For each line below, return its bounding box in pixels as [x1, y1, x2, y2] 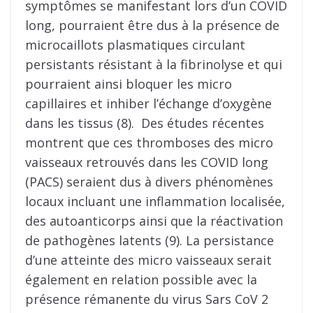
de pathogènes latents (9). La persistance [25, 232, 274, 249]
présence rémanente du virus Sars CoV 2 [25, 291, 268, 308]
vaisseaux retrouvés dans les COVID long [25, 154, 268, 171]
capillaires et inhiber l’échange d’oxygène [25, 95, 272, 112]
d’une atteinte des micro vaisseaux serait [25, 252, 272, 269]
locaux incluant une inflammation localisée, [25, 193, 285, 210]
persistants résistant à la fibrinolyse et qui [25, 56, 282, 73]
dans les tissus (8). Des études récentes [25, 115, 264, 132]
